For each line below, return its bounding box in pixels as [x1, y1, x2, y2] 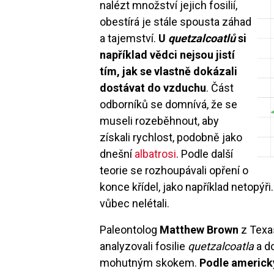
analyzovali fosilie [100, 239, 188, 253]
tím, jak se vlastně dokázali [100, 64, 238, 78]
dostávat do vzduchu [100, 81, 207, 94]
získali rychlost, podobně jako [100, 130, 243, 144]
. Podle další [176, 147, 234, 160]
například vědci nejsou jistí [100, 48, 235, 61]
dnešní [100, 147, 135, 160]
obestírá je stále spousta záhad [100, 15, 252, 28]
